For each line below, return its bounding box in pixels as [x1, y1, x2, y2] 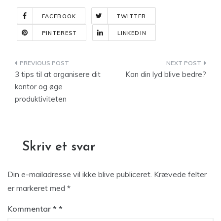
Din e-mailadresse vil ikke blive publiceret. [7, 169, 152, 179]
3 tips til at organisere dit [15, 70, 101, 79]
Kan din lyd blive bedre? [125, 70, 206, 79]
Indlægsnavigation [14, 58, 124, 72]
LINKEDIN [117, 30, 147, 37]
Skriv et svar [22, 141, 95, 154]
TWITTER [116, 13, 147, 20]
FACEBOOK [42, 13, 76, 20]
